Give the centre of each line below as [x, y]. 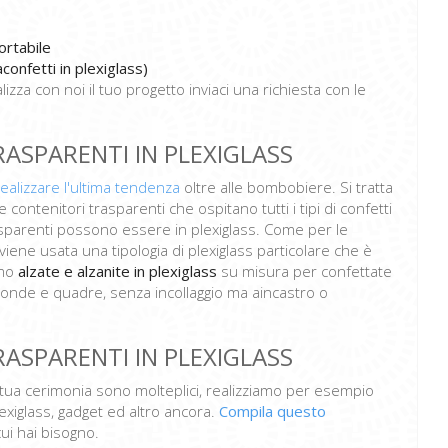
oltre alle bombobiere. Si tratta [286, 187]
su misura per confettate [304, 271]
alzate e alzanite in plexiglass [117, 271]
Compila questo [272, 411]
